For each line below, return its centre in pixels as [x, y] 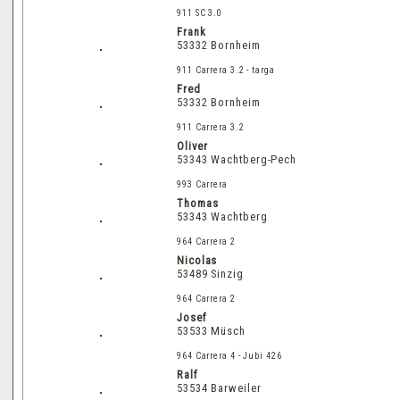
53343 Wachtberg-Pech [237, 159]
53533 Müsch [211, 330]
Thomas [198, 203]
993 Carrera [202, 184]
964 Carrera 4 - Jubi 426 [229, 355]
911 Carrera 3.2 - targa [226, 70]
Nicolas [197, 260]
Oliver [192, 146]
